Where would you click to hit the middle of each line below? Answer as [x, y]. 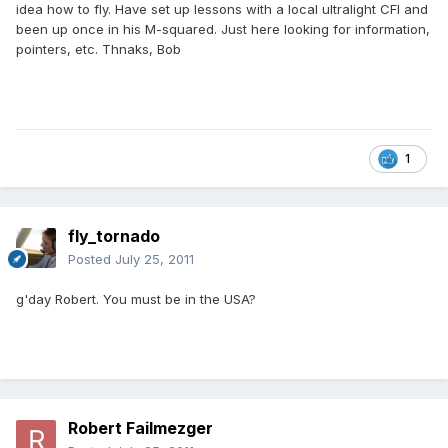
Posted [91, 259]
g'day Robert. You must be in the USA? [136, 299]
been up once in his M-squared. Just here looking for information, [223, 29]
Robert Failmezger [140, 428]
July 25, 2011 [154, 259]
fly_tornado [114, 236]
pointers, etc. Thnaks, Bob [98, 49]
